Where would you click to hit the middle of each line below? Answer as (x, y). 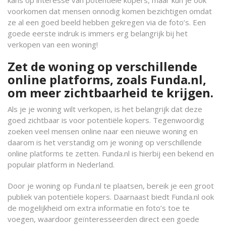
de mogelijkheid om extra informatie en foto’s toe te (99, 208)
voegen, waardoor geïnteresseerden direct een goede (103, 219)
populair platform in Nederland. (61, 164)
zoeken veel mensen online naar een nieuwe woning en (103, 131)
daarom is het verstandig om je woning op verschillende (105, 142)
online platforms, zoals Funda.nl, (107, 79)
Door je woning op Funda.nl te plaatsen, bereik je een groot (111, 186)
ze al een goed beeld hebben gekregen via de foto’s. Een (107, 22)
